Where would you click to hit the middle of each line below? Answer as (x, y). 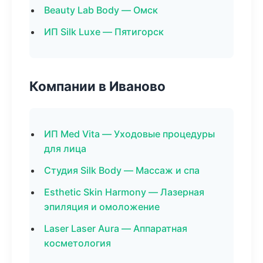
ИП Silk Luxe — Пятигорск (104, 32)
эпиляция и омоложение (102, 207)
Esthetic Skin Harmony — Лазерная (124, 192)
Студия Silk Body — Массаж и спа (122, 170)
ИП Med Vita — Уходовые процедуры (129, 134)
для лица (65, 149)
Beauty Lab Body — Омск (101, 10)
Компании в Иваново (97, 86)
